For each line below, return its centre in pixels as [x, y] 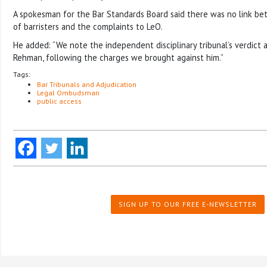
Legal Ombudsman [68, 92]
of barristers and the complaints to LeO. [88, 26]
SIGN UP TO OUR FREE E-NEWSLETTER [187, 204]
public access [59, 101]
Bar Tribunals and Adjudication [87, 84]
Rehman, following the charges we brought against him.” [118, 57]
